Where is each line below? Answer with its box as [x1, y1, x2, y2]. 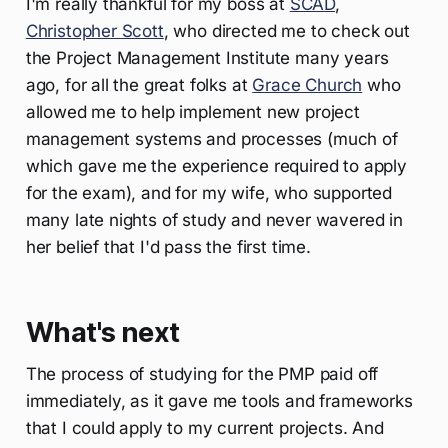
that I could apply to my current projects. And [25, 417, 384, 438]
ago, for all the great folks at [25, 74, 253, 95]
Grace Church [252, 74, 363, 95]
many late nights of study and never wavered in [25, 209, 403, 230]
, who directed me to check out [163, 20, 410, 41]
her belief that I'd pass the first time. [25, 236, 311, 257]
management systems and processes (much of [25, 128, 398, 149]
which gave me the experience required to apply [25, 155, 407, 176]
